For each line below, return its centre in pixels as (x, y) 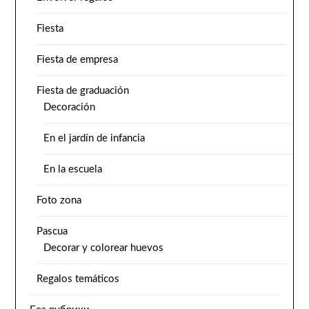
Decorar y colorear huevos (104, 248)
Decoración (70, 107)
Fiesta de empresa (78, 59)
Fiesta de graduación (83, 90)
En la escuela (73, 169)
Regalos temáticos (78, 279)
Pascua (52, 231)
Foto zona (59, 200)
